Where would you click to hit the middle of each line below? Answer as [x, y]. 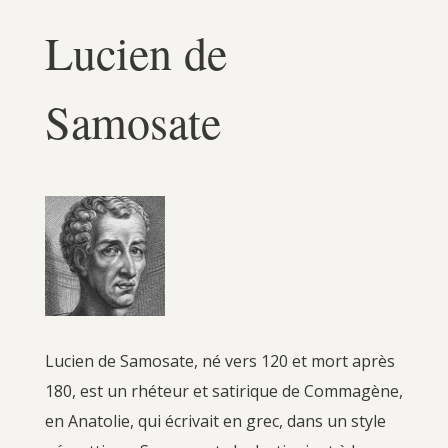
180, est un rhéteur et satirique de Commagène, [223, 390]
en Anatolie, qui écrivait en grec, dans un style [215, 420]
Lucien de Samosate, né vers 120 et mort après [219, 360]
